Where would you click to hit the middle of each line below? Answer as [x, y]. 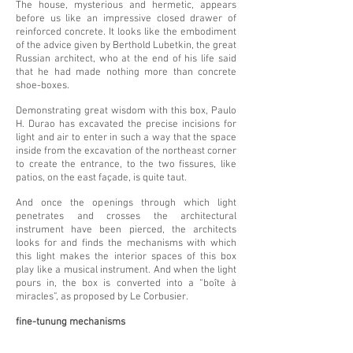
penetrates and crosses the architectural [126, 217]
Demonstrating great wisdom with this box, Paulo [126, 111]
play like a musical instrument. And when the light [126, 270]
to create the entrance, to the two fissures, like [126, 165]
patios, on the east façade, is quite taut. [101, 178]
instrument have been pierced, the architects [126, 230]
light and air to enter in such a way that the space [126, 138]
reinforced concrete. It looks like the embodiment [126, 32]
